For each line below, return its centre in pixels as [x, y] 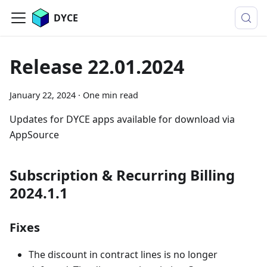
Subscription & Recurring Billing [122, 175]
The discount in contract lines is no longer [123, 254]
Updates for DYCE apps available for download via [122, 119]
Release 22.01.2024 [97, 66]
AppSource [34, 135]
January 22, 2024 [43, 95]
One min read [111, 95]
